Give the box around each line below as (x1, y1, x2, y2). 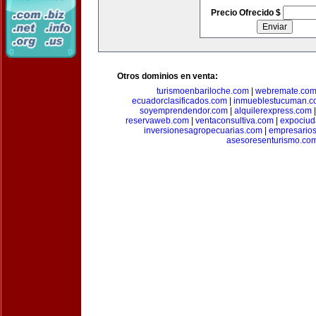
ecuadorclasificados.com (132, 96, 227, 106)
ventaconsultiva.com (195, 116, 274, 126)
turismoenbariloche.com (156, 86, 249, 96)
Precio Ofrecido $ (210, 8, 283, 18)
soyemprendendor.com (139, 106, 228, 116)
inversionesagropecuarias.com (144, 126, 262, 135)
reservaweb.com (125, 116, 189, 126)
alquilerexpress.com (233, 106, 312, 116)
